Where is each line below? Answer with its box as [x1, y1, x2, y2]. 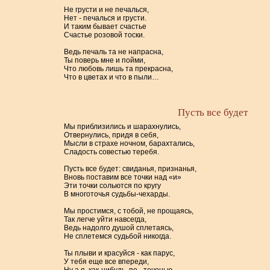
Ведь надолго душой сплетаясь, [64, 224, 174, 232]
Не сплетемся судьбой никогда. [64, 232, 172, 240]
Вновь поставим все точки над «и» [64, 173, 182, 181]
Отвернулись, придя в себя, [64, 131, 159, 139]
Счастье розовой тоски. [64, 31, 145, 39]
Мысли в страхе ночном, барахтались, [64, 139, 195, 148]
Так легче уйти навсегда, [64, 215, 147, 224]
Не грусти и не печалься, [64, 5, 149, 14]
